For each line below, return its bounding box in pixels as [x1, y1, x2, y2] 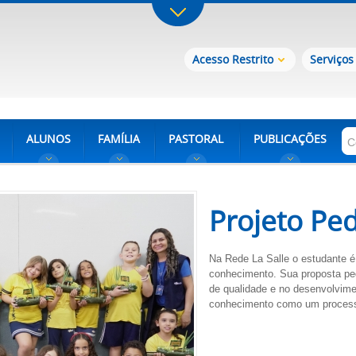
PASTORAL [168, 131, 223, 146]
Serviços [310, 52, 354, 67]
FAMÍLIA [98, 131, 140, 146]
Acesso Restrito [192, 52, 273, 67]
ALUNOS [26, 131, 71, 146]
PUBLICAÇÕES [253, 131, 327, 146]
